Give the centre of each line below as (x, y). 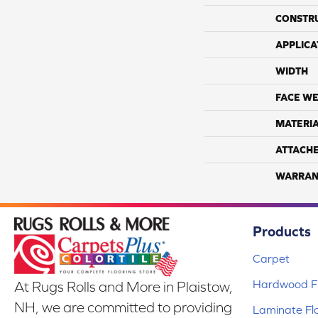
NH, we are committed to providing (123, 307)
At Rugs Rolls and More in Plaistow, (124, 286)
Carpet (271, 259)
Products (282, 231)
